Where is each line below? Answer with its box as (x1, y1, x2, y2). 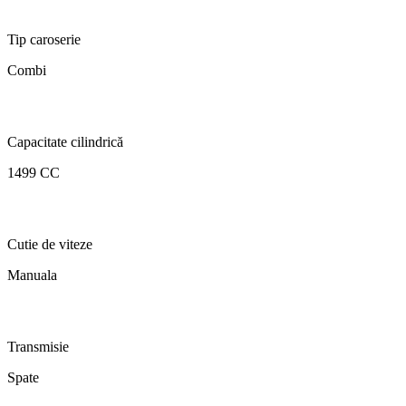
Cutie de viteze (7, 237, 92, 253)
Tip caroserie (7, 32, 81, 48)
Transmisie (7, 339, 69, 355)
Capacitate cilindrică (7, 134, 123, 150)
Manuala (7, 267, 57, 284)
